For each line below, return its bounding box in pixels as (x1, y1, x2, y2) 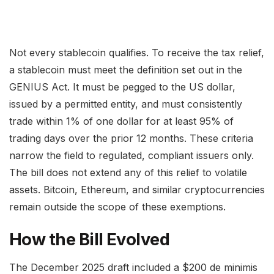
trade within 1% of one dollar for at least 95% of (9, 114, 234, 127)
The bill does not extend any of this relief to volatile (9, 166, 247, 179)
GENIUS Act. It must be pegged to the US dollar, (9, 80, 235, 93)
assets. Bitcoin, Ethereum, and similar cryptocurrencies (9, 183, 265, 196)
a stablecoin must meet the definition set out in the (9, 63, 242, 76)
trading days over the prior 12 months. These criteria (9, 131, 253, 144)
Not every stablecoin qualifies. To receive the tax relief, (9, 46, 264, 59)
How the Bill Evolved (9, 229, 170, 250)
